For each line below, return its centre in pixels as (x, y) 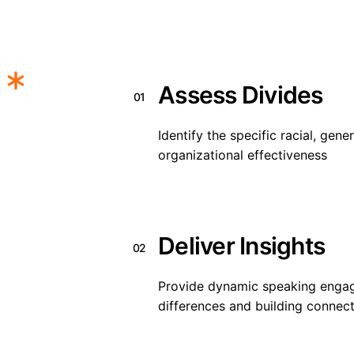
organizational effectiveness (243, 155)
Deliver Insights (241, 246)
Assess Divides (241, 95)
